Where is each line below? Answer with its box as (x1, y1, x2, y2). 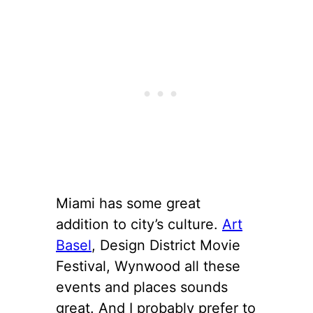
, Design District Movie (92, 237, 240, 254)
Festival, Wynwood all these (56, 258, 240, 275)
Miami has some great (56, 195, 201, 212)
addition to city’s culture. (56, 216, 222, 233)
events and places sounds (56, 279, 228, 296)
